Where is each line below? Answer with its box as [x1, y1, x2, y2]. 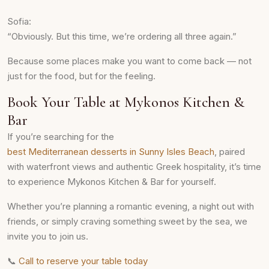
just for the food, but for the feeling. [7, 70, 156, 82]
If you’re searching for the [7, 131, 114, 142]
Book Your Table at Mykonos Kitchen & [7, 93, 244, 111]
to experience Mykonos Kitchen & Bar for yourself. [7, 176, 216, 187]
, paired [214, 146, 245, 157]
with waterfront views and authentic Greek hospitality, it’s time [7, 161, 261, 172]
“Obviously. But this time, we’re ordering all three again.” [7, 31, 237, 42]
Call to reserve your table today [19, 255, 148, 267]
